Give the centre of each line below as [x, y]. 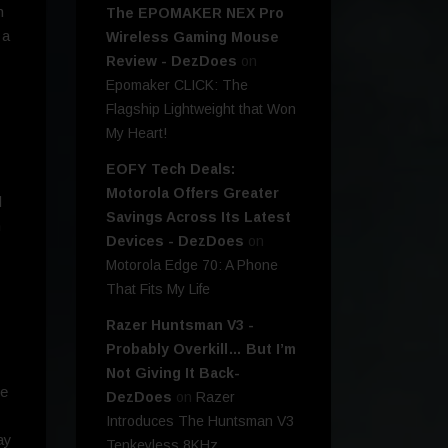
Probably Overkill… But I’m [201, 349]
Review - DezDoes [171, 61]
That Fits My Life [158, 289]
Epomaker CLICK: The [177, 85]
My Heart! [136, 133]
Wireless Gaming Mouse [192, 37]
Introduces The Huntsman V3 [200, 421]
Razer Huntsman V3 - [180, 325]
